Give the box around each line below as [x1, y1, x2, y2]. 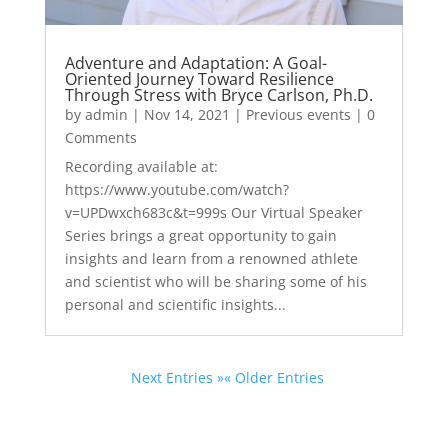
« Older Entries [224, 367, 324, 387]
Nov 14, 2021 [143, 104, 230, 124]
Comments [64, 127, 137, 147]
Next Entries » [131, 367, 224, 387]
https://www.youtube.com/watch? [64, 179, 289, 199]
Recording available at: [64, 156, 218, 176]
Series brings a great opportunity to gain [64, 225, 337, 245]
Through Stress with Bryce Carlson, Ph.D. [64, 83, 373, 106]
